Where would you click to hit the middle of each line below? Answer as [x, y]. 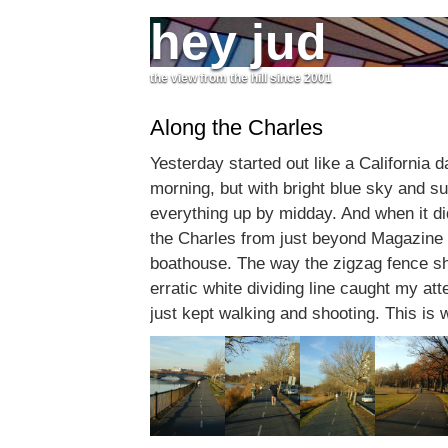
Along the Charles [236, 128]
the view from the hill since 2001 [241, 78]
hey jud [238, 42]
